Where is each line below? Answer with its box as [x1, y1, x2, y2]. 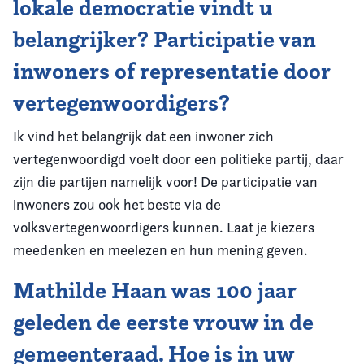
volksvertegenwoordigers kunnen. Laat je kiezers [13, 219, 314, 236]
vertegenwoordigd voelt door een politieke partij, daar [13, 150, 344, 167]
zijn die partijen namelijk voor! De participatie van [13, 173, 318, 190]
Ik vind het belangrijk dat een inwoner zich [13, 128, 274, 145]
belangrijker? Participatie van [13, 25, 316, 54]
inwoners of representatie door [13, 57, 330, 85]
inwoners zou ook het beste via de [13, 196, 221, 213]
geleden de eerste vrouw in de [13, 308, 314, 336]
